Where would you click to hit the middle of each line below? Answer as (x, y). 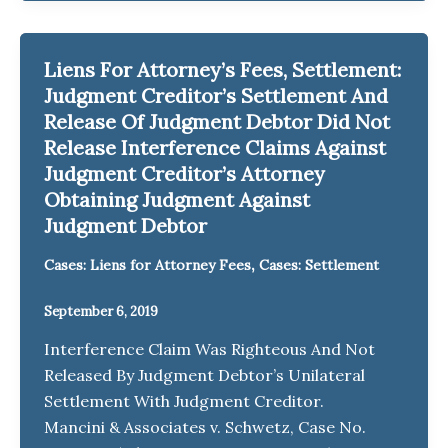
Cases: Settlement (319, 264)
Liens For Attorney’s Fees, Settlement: (222, 69)
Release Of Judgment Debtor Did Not (217, 121)
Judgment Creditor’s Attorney (184, 173)
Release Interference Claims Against (215, 147)
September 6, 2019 (101, 311)
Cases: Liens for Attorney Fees (147, 264)
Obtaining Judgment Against (177, 199)
